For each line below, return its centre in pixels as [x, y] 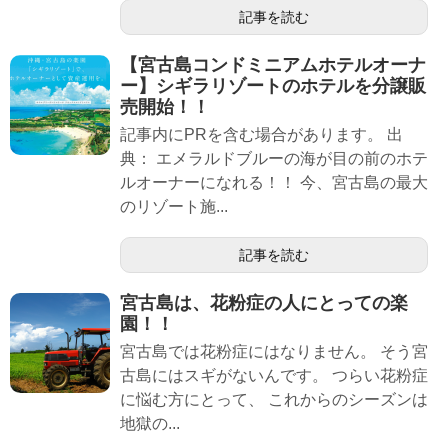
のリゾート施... [174, 207]
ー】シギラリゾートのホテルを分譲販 [273, 86]
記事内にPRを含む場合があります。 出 [261, 135]
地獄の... [150, 424]
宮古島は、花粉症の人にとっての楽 [264, 303]
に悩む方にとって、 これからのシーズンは [274, 400]
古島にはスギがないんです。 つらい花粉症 [274, 376]
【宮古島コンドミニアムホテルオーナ [273, 65]
